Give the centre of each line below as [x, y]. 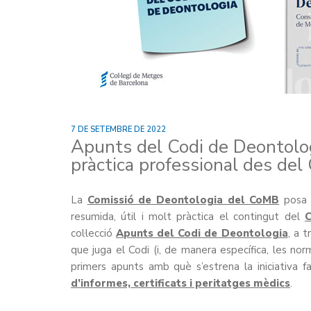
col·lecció [94, 234]
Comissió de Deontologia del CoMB [183, 200]
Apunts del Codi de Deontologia [202, 234]
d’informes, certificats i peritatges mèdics [180, 284]
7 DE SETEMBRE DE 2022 [118, 130]
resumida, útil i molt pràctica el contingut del [188, 217]
